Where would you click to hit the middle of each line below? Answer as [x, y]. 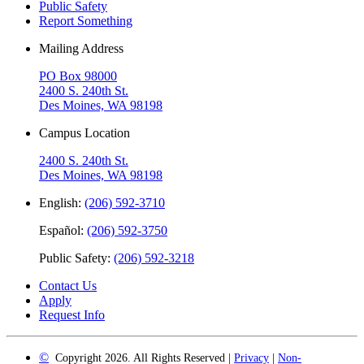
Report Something [86, 21]
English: [62, 203]
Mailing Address [81, 49]
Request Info [72, 315]
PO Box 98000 [78, 76]
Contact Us [68, 286]
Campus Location [84, 133]
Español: [63, 231]
